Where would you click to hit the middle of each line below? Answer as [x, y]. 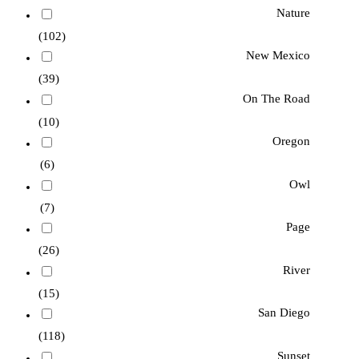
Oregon [291, 141]
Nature [293, 13]
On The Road [276, 98]
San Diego [284, 313]
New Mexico [278, 56]
